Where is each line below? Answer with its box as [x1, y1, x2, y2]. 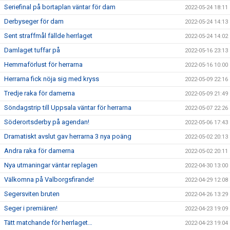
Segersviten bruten [4, 190, 60, 198]
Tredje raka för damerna [4, 89, 75, 97]
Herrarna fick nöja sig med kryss [4, 75, 99, 83]
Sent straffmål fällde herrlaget [4, 32, 92, 40]
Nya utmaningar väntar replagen [4, 161, 98, 169]
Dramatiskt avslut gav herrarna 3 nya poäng [4, 132, 131, 140]
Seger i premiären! [4, 204, 57, 212]
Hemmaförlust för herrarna [4, 61, 83, 68]
